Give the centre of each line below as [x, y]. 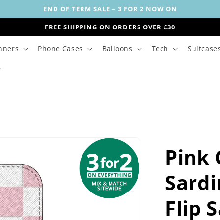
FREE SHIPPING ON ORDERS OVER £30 [110, 27]
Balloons [117, 48]
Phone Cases [60, 48]
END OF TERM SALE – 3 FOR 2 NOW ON [110, 9]
